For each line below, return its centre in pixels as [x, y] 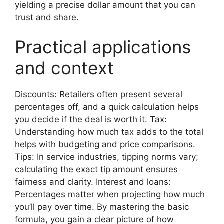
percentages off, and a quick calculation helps [107, 107]
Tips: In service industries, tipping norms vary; [107, 157]
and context [64, 68]
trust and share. [47, 17]
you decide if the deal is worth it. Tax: [91, 119]
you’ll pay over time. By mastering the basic [102, 207]
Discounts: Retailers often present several [99, 94]
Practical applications [103, 47]
